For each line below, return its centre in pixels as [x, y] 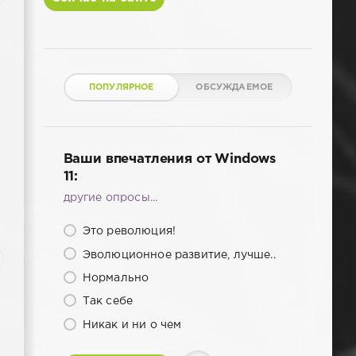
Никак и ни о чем [130, 325]
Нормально [114, 278]
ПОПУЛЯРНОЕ [121, 88]
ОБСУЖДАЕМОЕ [234, 88]
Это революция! [128, 232]
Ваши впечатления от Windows [170, 160]
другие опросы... [110, 198]
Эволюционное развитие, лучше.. [177, 255]
